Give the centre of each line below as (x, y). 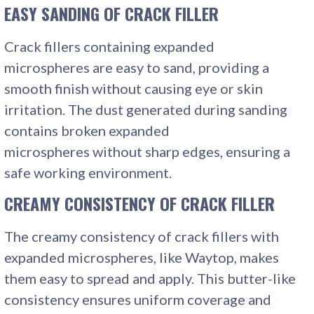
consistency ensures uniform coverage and (138, 299)
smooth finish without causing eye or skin (134, 88)
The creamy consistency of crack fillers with (142, 236)
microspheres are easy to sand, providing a (137, 67)
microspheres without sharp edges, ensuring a (148, 151)
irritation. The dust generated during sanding (146, 109)
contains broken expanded (87, 130)
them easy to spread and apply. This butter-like (150, 278)
